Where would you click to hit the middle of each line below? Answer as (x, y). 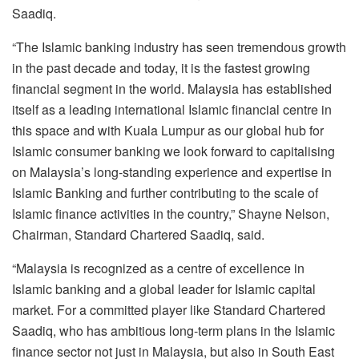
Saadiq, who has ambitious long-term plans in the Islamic (173, 330)
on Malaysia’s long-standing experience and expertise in (172, 171)
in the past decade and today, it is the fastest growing (161, 67)
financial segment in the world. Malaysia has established (172, 88)
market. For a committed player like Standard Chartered (169, 309)
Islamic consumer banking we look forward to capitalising (173, 151)
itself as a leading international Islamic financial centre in (172, 109)
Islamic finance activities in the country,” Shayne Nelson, (171, 213)
